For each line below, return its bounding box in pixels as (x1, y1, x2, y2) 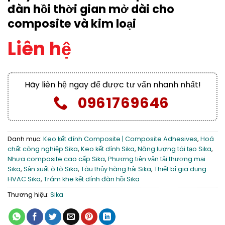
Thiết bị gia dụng (154, 164, 206, 173)
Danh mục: (8, 134, 43, 143)
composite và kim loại (8, 15, 136, 32)
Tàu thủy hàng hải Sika (81, 164, 151, 173)
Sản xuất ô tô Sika (24, 164, 78, 173)
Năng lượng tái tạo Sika (138, 144, 211, 153)
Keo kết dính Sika (81, 144, 135, 153)
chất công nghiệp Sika (8, 144, 78, 153)
